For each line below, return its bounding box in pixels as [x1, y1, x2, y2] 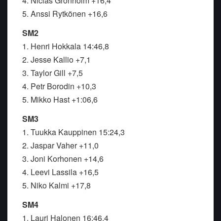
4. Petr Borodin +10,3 [22, 80, 96, 92]
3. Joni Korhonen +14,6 [22, 153, 104, 165]
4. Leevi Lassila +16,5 [22, 166, 99, 178]
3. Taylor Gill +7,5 [22, 67, 83, 79]
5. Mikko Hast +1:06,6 [22, 94, 98, 106]
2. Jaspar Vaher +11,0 [22, 140, 99, 151]
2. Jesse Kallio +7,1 [22, 54, 91, 66]
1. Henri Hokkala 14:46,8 [22, 40, 111, 52]
